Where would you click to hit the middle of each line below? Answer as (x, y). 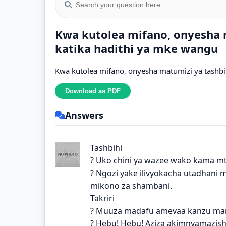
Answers (84, 115)
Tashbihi (106, 148)
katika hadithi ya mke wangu (136, 48)
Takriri (102, 198)
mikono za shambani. (131, 185)
